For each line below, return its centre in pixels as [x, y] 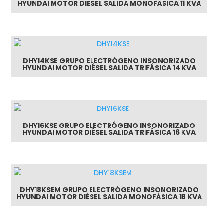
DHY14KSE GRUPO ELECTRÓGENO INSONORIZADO [109, 61]
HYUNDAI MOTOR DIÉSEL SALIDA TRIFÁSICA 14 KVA [109, 68]
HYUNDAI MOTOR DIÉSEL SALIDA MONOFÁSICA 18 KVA [109, 197]
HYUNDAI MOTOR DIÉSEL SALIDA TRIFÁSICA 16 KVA [109, 132]
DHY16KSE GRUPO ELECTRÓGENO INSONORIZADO [109, 125]
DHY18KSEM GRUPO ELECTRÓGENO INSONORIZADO [109, 190]
